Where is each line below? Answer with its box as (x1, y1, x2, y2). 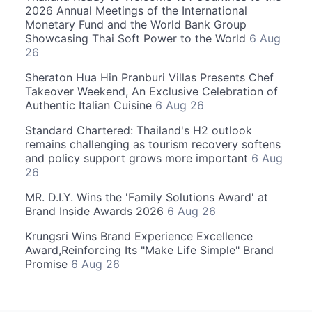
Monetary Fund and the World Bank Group (25, 17, 247, 31)
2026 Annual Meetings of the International (25, 3, 247, 17)
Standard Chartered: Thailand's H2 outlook (25, 123, 252, 137)
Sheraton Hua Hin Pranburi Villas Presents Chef (25, 70, 274, 84)
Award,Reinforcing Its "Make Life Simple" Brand (25, 242, 274, 257)
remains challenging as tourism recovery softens (25, 136, 281, 151)
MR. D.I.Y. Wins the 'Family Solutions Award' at (25, 189, 268, 204)
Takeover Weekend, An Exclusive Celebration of (25, 84, 278, 98)
